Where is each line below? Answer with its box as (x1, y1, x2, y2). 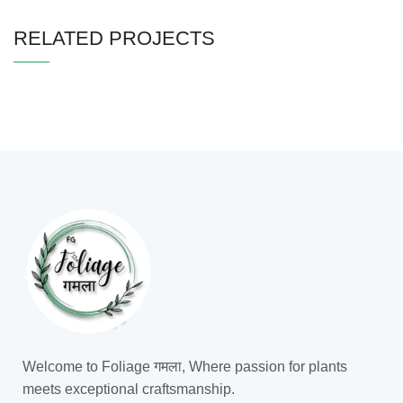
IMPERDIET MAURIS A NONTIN (95, 94, 308, 110)
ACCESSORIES (162, 98, 241, 112)
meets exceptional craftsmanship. (22, 381, 235, 398)
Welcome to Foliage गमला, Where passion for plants (22, 359, 347, 375)
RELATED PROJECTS (13, 27, 215, 50)
